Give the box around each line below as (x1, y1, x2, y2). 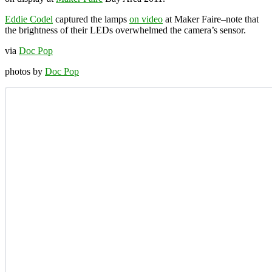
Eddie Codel (5, 13, 53, 24)
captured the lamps (53, 13, 129, 24)
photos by (5, 66, 45, 76)
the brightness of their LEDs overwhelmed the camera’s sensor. (5, 24, 246, 35)
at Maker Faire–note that (163, 13, 259, 24)
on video (129, 13, 163, 24)
